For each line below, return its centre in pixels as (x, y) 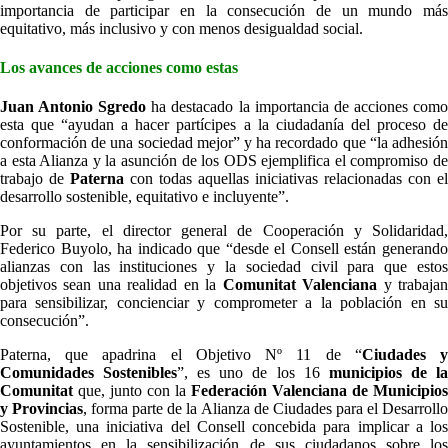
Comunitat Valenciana (300, 285)
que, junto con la (132, 391)
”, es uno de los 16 (253, 373)
